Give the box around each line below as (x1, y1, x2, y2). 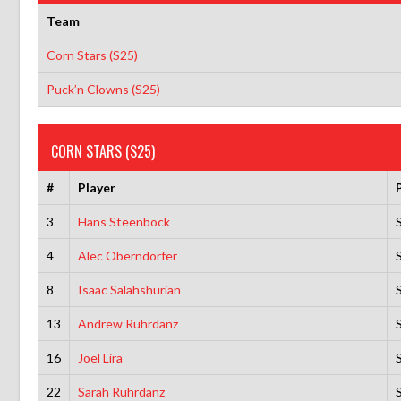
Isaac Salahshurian (77, 281, 181, 297)
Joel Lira (77, 349, 123, 365)
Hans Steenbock (77, 213, 170, 229)
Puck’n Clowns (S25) (46, 81, 160, 97)
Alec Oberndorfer (77, 247, 177, 263)
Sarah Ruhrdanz (77, 383, 165, 399)
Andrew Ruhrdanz (77, 315, 178, 331)
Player (77, 179, 115, 195)
